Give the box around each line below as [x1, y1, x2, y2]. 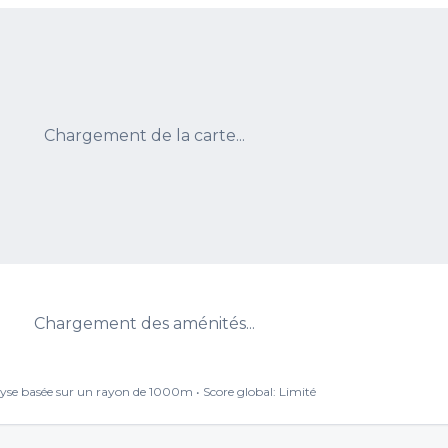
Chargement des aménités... [33, 314, 255, 333]
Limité [278, 384, 316, 399]
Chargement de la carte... [43, 126, 245, 145]
